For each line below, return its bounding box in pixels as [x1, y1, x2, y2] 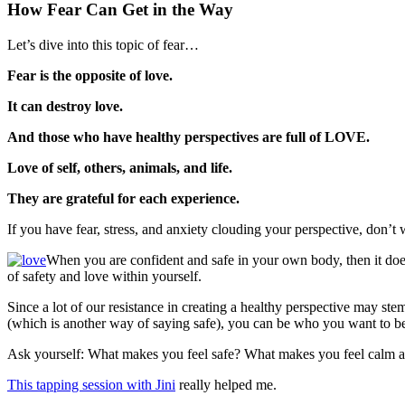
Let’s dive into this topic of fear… [7, 36, 199, 52]
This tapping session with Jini [7, 376, 175, 392]
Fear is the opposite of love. [7, 67, 173, 83]
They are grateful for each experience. [7, 190, 240, 206]
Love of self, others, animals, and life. [7, 159, 232, 175]
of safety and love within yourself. [7, 268, 202, 284]
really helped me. [175, 376, 277, 392]
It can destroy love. [7, 98, 123, 114]
